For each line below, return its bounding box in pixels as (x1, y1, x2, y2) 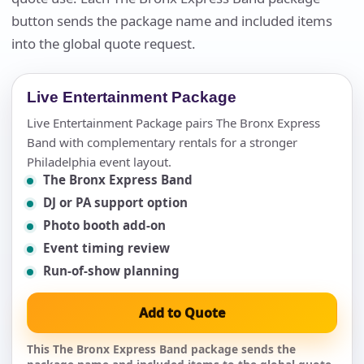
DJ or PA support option (43, 193, 188, 210)
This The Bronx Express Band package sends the (27, 340, 296, 357)
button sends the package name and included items (11, 11, 332, 30)
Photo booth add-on (43, 216, 166, 233)
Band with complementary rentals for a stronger (27, 133, 297, 150)
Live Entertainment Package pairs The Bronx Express (27, 114, 320, 131)
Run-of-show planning (43, 262, 180, 279)
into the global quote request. (11, 33, 196, 53)
